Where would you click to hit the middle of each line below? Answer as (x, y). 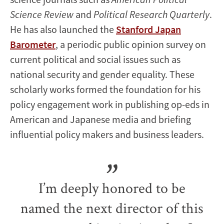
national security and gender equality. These (102, 74)
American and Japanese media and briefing (100, 119)
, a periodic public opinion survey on (131, 44)
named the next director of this (112, 207)
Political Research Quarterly (151, 14)
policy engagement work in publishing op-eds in (110, 104)
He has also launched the (63, 29)
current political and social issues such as (95, 59)
